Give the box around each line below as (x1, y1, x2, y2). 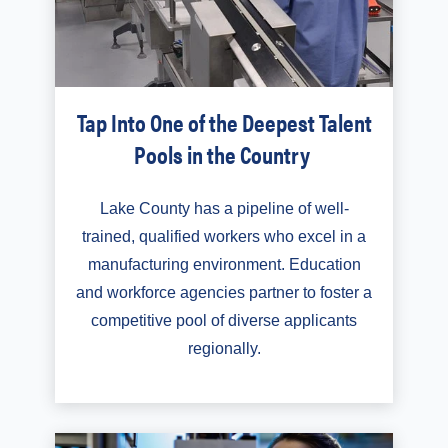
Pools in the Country (134, 136, 314, 171)
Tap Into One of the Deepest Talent (76, 104, 372, 139)
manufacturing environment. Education (87, 255, 361, 273)
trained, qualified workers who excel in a (82, 227, 366, 245)
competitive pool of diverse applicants (91, 311, 357, 329)
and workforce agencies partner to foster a (76, 283, 372, 301)
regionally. (187, 339, 261, 357)
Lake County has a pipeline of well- (99, 199, 349, 217)
